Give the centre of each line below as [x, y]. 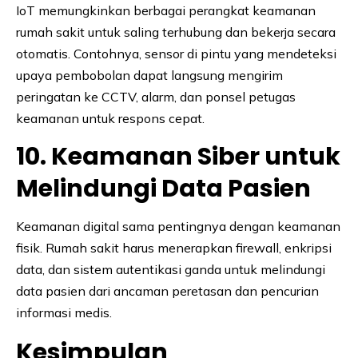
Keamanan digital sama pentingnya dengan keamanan [178, 227]
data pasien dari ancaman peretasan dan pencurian [167, 291]
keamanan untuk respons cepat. [110, 119]
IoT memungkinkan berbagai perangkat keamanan [166, 11]
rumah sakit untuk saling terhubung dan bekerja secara [176, 32]
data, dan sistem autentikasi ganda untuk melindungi [171, 270]
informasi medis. [64, 313]
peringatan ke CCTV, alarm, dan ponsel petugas [156, 97]
